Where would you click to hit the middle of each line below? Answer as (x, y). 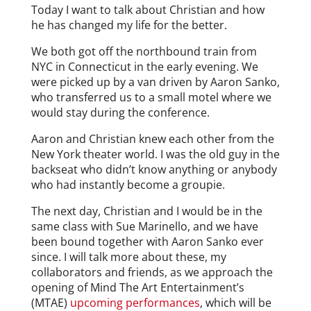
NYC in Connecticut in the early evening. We (144, 66)
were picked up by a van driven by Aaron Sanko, (155, 82)
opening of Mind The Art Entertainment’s (137, 287)
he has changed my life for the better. (129, 25)
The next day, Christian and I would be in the (146, 211)
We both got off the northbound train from (144, 51)
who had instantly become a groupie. (128, 184)
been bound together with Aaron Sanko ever (147, 241)
